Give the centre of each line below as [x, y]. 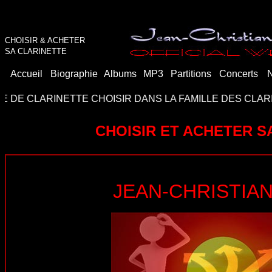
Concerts [238, 74]
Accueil [26, 74]
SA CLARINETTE [36, 51]
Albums [120, 74]
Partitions [191, 74]
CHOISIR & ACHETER [45, 40]
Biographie [74, 74]
